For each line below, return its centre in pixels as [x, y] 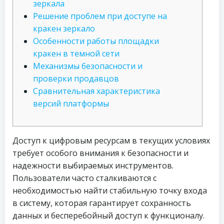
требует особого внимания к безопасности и [100, 153]
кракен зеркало [64, 28]
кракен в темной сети [76, 53]
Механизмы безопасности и [88, 66]
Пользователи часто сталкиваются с [84, 178]
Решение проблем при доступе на [100, 16]
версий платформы [71, 103]
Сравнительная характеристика [96, 91]
